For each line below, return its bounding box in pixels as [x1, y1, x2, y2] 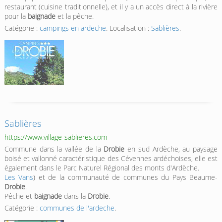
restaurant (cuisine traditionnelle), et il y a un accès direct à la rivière [4, 2, 218, 12]
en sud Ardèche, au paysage [124, 144, 218, 154]
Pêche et [4, 191, 34, 201]
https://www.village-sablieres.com [4, 132, 107, 142]
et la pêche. [55, 11, 94, 21]
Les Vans [4, 172, 34, 182]
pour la [4, 11, 28, 21]
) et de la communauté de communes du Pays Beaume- [33, 172, 218, 182]
